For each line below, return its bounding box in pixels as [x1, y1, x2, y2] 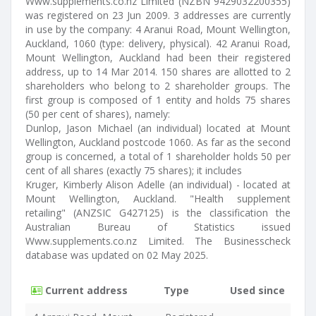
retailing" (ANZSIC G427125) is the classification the [25, 206, 291, 219]
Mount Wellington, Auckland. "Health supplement [25, 192, 291, 205]
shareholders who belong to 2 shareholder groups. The [25, 79, 291, 92]
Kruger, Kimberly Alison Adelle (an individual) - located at [25, 178, 291, 191]
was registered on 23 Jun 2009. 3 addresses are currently [25, 8, 291, 22]
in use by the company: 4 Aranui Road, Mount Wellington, [25, 23, 291, 36]
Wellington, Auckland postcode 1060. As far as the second [25, 135, 291, 149]
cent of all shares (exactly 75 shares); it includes [25, 164, 242, 177]
